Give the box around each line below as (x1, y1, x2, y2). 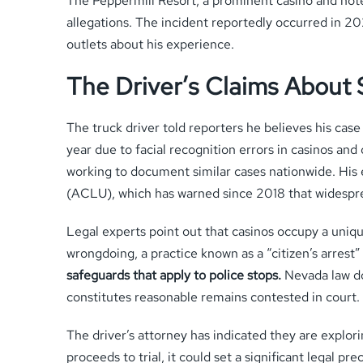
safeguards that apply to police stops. (66, 266, 281, 284)
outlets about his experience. (66, 35, 234, 53)
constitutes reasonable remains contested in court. (66, 288, 360, 305)
